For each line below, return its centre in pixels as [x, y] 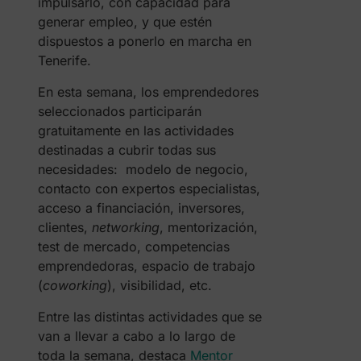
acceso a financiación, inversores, [141, 208]
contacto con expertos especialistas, [149, 189]
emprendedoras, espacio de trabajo [146, 266]
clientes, [64, 227]
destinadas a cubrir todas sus [127, 150]
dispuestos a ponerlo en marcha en [144, 41]
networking [125, 227]
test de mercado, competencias [133, 247]
